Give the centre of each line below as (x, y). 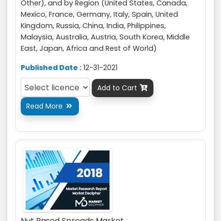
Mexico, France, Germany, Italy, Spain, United (99, 15)
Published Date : (51, 68)
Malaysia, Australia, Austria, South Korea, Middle (105, 37)
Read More (45, 106)
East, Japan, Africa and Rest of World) (89, 49)
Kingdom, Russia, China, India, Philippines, (93, 26)
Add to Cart (118, 88)
